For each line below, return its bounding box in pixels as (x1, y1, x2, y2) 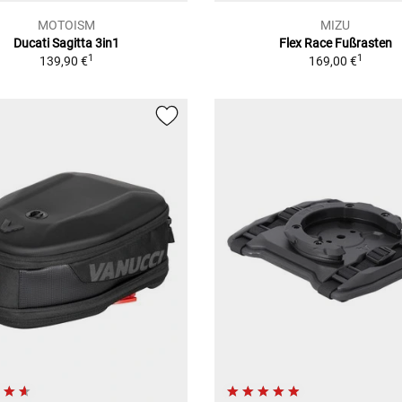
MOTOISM (37, 18, 95, 33)
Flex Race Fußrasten (278, 36, 392, 51)
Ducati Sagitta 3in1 (13, 36, 119, 51)
